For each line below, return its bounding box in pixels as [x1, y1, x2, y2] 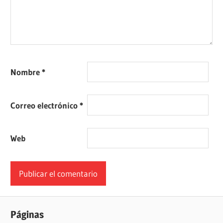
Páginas [10, 208, 44, 221]
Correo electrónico [10, 100, 80, 111]
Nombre [10, 66, 42, 77]
